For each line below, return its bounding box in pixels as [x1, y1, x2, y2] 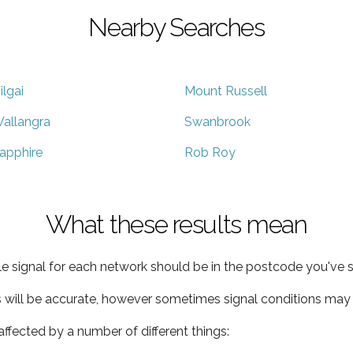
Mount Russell [184, 83, 267, 98]
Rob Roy [184, 144, 236, 160]
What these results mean [46, 209, 307, 239]
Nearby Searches [88, 12, 265, 42]
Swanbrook [184, 113, 251, 129]
